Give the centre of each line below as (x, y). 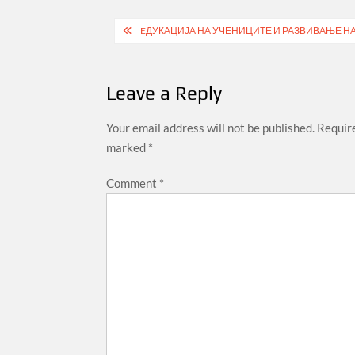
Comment (133, 183)
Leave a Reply (164, 93)
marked (128, 147)
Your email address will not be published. (211, 127)
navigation (161, 56)
